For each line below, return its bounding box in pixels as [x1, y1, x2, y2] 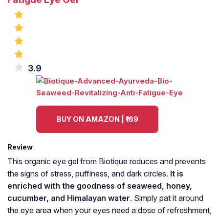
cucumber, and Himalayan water [7, 193, 130, 203]
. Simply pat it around [130, 193, 203, 203]
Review [7, 143, 33, 152]
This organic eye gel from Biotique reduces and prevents [7, 156, 206, 167]
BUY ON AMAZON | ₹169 [56, 115, 138, 124]
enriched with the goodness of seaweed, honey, [7, 181, 192, 191]
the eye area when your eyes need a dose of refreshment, [7, 205, 212, 216]
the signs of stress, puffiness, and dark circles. [7, 169, 170, 179]
